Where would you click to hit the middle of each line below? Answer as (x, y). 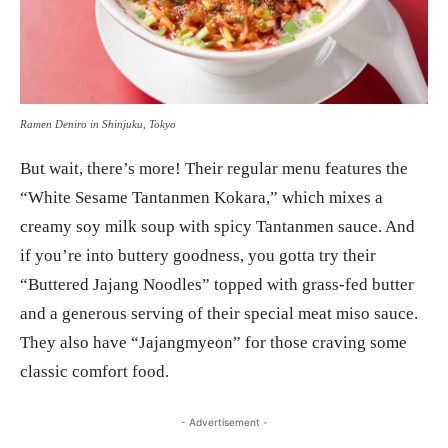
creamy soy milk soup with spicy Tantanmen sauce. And (217, 226)
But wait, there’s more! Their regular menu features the (214, 168)
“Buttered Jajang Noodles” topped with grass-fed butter (217, 284)
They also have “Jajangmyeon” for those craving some (213, 342)
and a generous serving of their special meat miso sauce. (219, 313)
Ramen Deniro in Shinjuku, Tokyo (98, 123)
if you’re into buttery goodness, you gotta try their (198, 255)
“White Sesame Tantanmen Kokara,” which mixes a (201, 197)
